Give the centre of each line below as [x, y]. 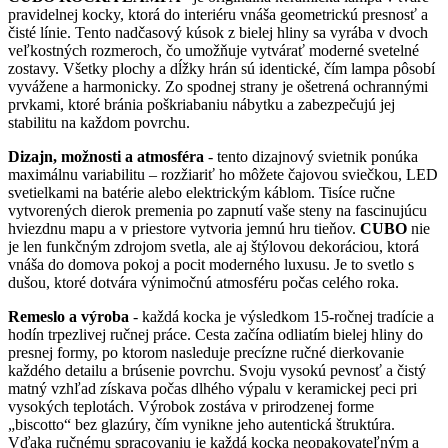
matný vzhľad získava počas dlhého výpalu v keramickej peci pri [212, 388]
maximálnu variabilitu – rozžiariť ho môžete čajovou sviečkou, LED [223, 174]
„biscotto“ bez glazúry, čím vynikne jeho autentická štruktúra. [201, 424]
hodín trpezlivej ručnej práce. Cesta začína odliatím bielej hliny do [215, 334]
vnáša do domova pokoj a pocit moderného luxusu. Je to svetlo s [211, 264]
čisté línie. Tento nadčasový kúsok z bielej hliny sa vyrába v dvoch [218, 32]
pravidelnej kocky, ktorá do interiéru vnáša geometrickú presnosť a [218, 14]
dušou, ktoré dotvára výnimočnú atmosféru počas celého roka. [203, 282]
